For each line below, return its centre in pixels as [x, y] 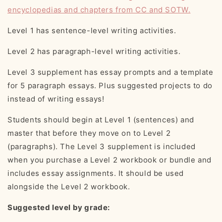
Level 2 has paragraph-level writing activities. [94, 52]
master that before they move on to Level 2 [89, 133]
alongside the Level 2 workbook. [69, 187]
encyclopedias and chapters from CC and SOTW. [99, 10]
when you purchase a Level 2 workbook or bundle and [110, 160]
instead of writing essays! [56, 99]
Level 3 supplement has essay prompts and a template [111, 72]
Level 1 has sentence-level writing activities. [92, 31]
